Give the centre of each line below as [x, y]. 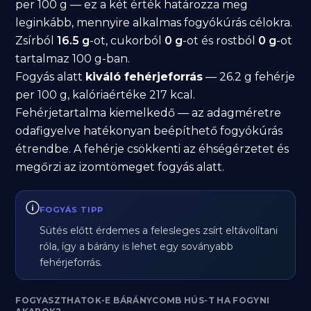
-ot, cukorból [127, 41]
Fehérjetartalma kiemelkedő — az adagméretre [149, 113]
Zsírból [36, 41]
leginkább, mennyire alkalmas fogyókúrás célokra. [154, 23]
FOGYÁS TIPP [72, 210]
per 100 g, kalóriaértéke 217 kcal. [106, 95]
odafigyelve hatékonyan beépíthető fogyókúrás [149, 131]
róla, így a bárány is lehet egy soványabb [137, 246]
